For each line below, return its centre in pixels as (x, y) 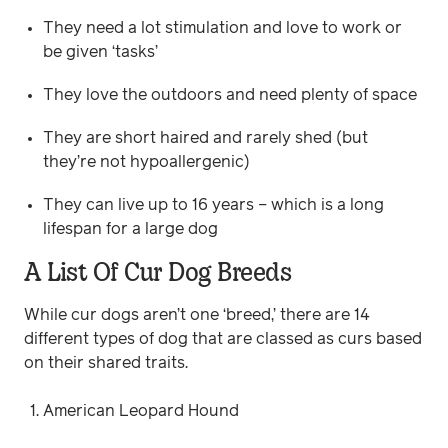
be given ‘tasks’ (101, 51)
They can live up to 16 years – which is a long (214, 205)
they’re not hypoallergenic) (147, 162)
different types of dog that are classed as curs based (223, 339)
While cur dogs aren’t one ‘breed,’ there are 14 (197, 315)
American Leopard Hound (141, 411)
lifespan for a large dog (131, 229)
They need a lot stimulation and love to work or (223, 27)
